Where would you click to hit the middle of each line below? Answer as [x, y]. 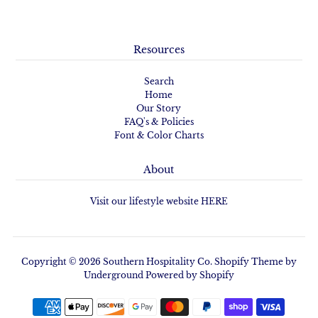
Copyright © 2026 [62, 261]
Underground [114, 275]
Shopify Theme [248, 261]
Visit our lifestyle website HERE [159, 201]
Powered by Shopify [190, 275]
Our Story [159, 108]
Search [159, 81]
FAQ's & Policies [159, 121]
